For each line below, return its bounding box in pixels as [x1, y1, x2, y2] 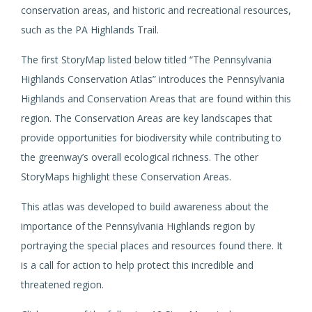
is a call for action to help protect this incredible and [21, 258, 253, 272]
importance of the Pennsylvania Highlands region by [21, 219, 255, 233]
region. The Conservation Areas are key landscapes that [21, 111, 272, 125]
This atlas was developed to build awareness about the [21, 200, 269, 213]
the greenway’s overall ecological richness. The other [21, 150, 258, 164]
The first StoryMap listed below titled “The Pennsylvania [21, 53, 272, 66]
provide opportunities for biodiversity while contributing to [21, 131, 281, 144]
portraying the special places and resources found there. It [21, 239, 283, 252]
